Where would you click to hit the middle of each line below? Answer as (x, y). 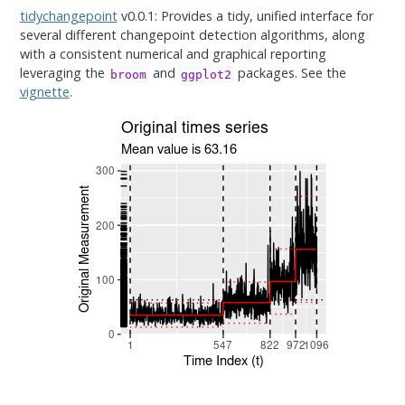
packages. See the (290, 73)
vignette (44, 92)
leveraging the (64, 73)
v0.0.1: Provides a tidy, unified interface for (245, 16)
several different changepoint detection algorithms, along (192, 35)
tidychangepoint (68, 16)
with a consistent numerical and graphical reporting (173, 54)
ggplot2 (207, 74)
